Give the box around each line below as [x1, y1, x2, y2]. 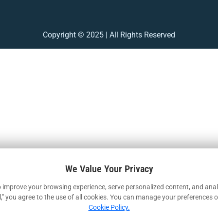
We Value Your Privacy [65, 163, 153, 175]
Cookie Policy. [88, 203, 130, 211]
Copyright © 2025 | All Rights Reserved [43, 30, 175, 39]
